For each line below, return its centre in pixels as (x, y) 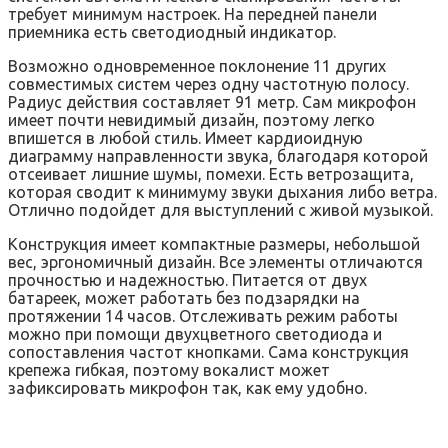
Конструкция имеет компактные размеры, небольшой (214, 243)
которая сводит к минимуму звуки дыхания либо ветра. (222, 191)
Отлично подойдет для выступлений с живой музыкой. (220, 209)
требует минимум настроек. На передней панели (192, 13)
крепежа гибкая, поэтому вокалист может (169, 369)
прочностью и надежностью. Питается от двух (187, 279)
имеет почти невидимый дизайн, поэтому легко (191, 119)
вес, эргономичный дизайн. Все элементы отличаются (215, 261)
